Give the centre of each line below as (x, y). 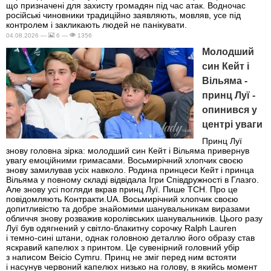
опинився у (230, 109)
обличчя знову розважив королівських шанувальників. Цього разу (134, 219)
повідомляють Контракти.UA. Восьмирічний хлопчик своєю (122, 199)
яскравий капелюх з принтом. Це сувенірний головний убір (123, 248)
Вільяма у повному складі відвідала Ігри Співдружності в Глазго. (132, 180)
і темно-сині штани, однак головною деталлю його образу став (130, 238)
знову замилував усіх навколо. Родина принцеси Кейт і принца (130, 170)
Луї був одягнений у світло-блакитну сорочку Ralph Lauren (121, 228)
